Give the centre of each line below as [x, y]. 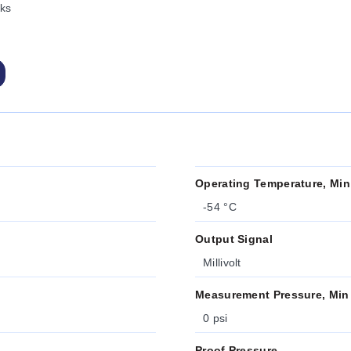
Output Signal [234, 239]
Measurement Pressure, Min [272, 295]
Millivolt [222, 262]
